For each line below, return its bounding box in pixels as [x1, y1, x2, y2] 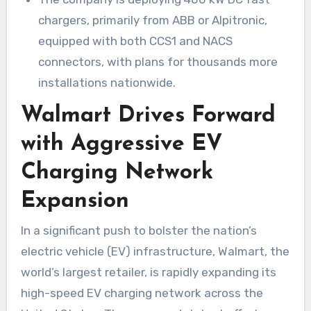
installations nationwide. [38, 75, 176, 90]
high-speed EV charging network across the [20, 285, 263, 300]
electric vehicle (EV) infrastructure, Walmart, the [20, 244, 289, 258]
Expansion [20, 190, 129, 212]
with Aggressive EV [20, 133, 223, 155]
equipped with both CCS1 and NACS [38, 33, 233, 48]
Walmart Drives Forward [20, 104, 276, 127]
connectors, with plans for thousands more [38, 54, 278, 69]
